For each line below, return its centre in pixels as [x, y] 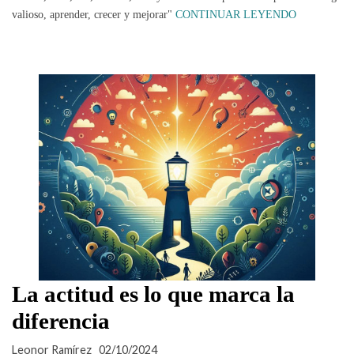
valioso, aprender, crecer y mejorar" [94, 14]
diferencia [61, 321]
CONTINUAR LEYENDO [236, 14]
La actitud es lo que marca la [153, 294]
